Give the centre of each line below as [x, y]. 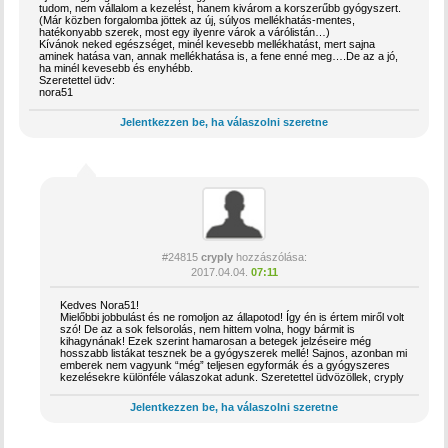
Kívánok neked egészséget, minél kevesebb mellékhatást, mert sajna [207, 44]
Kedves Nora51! [99, 304]
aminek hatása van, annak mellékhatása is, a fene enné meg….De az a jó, [219, 56]
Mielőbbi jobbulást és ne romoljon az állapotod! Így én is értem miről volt [231, 316]
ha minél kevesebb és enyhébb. [116, 68]
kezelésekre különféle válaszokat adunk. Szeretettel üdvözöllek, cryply [231, 376]
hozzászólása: [269, 256]
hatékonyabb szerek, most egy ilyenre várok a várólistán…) [185, 32]
